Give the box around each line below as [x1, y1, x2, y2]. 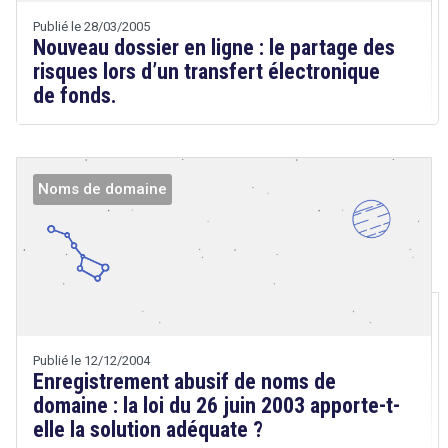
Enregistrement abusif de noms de [33, 368, 336, 394]
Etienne [33, 293, 81, 312]
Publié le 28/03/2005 [33, 19, 150, 35]
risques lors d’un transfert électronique [33, 59, 380, 85]
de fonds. [33, 83, 117, 109]
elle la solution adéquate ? [33, 416, 263, 442]
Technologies [33, 272, 121, 291]
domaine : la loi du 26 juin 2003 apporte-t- [33, 392, 400, 418]
